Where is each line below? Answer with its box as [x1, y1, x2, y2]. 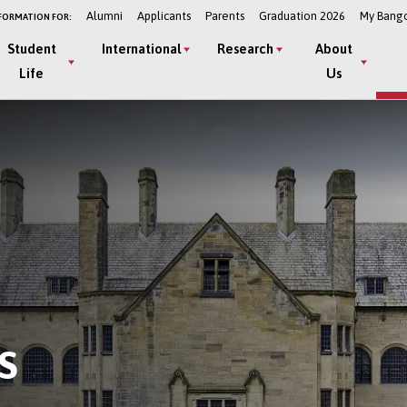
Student [6, 41, 56, 56]
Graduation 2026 [258, 8, 345, 23]
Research [216, 41, 273, 56]
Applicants [136, 8, 191, 23]
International [101, 41, 181, 56]
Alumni [85, 8, 123, 23]
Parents [204, 8, 244, 23]
